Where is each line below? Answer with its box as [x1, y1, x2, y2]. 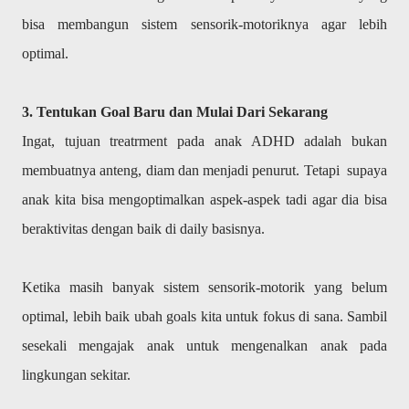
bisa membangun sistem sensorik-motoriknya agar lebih [22, 16, 387, 32]
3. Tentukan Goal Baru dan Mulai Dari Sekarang [22, 104, 328, 120]
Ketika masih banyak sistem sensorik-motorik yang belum [22, 279, 387, 295]
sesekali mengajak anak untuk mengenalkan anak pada [22, 338, 387, 353]
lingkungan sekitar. [22, 367, 131, 383]
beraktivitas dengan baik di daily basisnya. [22, 221, 268, 236]
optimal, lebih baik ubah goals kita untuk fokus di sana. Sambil [22, 309, 387, 324]
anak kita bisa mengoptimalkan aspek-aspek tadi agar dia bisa [22, 192, 387, 207]
